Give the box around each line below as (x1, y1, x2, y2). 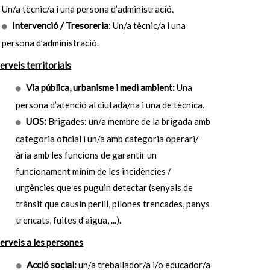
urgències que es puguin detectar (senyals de (16, 182, 193, 193)
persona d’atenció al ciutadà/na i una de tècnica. (16, 99, 204, 110)
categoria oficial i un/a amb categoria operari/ (16, 133, 199, 144)
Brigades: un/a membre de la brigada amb (48, 116, 211, 127)
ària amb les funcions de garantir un (16, 149, 157, 160)
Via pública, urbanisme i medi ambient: (26, 82, 177, 93)
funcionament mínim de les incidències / (16, 166, 172, 177)
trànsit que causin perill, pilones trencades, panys (16, 198, 210, 209)
